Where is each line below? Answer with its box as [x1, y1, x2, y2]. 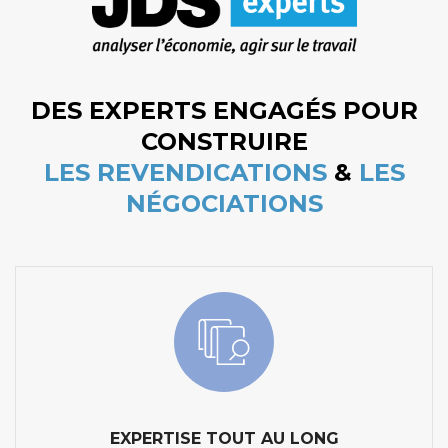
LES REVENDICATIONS [43, 157, 327, 187]
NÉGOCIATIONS [125, 188, 323, 218]
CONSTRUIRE [140, 126, 308, 156]
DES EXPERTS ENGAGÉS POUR [30, 95, 418, 125]
